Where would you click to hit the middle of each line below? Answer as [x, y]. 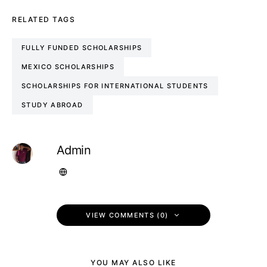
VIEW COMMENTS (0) [127, 215]
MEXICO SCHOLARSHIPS [68, 67]
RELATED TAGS [44, 19]
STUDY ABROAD [52, 105]
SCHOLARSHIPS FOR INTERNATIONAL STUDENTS [115, 86]
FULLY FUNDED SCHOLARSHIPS [82, 48]
